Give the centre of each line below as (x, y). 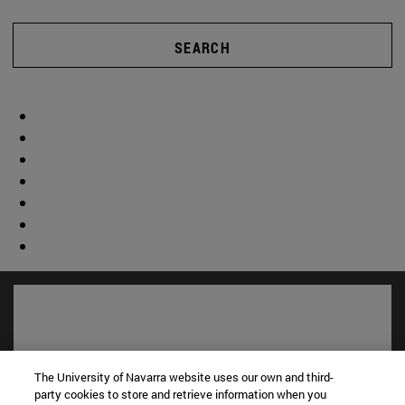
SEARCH (202, 48)
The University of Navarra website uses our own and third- (184, 377)
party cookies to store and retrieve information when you (181, 394)
